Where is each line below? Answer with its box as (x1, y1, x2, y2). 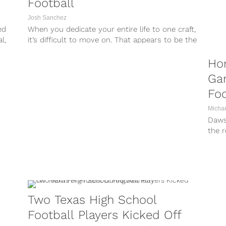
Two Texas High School (28, 192, 157, 207)
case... (28, 45, 49, 55)
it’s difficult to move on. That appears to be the (28, 35, 197, 44)
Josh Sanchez (28, 14, 67, 21)
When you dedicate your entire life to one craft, (28, 24, 196, 34)
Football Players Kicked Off (28, 207, 182, 222)
